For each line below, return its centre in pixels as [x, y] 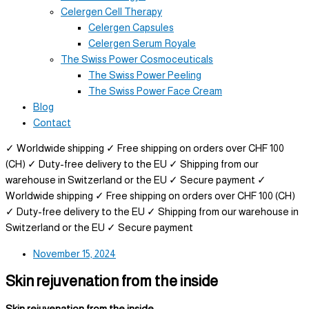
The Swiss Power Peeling [145, 75]
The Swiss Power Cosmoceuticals [137, 59]
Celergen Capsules [131, 27]
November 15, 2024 [74, 253]
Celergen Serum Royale [142, 43]
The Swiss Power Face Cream [155, 91]
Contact [52, 122]
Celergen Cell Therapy [111, 11]
